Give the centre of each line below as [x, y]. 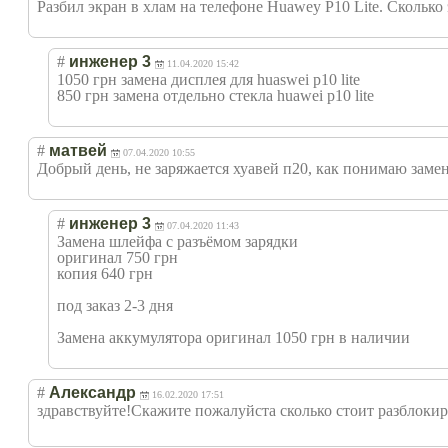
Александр [92, 392]
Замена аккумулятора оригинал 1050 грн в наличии [233, 337]
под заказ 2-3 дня [115, 305]
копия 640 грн [105, 273]
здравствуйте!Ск [93, 410]
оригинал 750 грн [117, 257]
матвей [78, 150]
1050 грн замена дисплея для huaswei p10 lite [208, 79]
